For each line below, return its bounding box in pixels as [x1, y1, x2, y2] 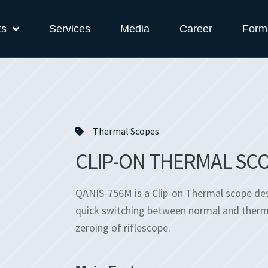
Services [49, 23, 91, 35]
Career [179, 23, 213, 35]
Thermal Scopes [92, 125, 159, 137]
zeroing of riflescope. [75, 221, 170, 234]
